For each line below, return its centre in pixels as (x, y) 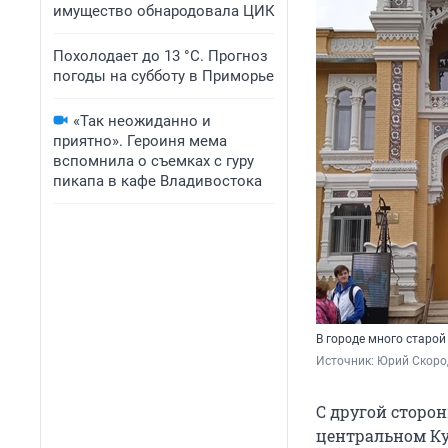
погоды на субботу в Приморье (163, 76)
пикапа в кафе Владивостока (157, 181)
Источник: (346, 361)
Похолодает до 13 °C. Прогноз (160, 56)
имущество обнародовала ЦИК (164, 11)
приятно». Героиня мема (140, 141)
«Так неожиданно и (142, 121)
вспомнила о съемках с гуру (153, 161)
